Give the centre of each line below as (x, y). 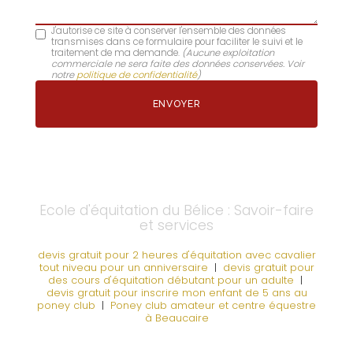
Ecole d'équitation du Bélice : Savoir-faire (176, 210)
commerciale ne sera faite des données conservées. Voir (178, 63)
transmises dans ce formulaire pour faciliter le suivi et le (177, 41)
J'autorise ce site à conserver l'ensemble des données (169, 30)
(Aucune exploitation (228, 52)
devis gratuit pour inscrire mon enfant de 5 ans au (176, 292)
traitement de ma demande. (117, 52)
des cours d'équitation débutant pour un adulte (171, 280)
